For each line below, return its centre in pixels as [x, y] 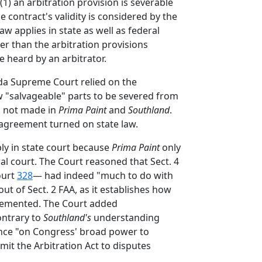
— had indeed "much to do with [103, 175]
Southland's [67, 218]
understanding [125, 218]
